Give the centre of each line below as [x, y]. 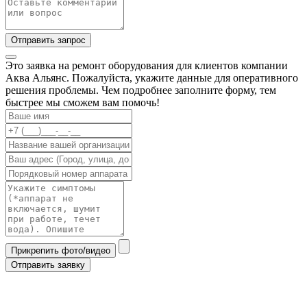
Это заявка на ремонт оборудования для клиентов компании [147, 66]
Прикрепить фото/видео [61, 251]
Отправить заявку [48, 265]
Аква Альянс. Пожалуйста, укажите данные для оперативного [152, 78]
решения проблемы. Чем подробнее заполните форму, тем [141, 90]
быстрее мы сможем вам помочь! [83, 103]
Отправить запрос [48, 40]
